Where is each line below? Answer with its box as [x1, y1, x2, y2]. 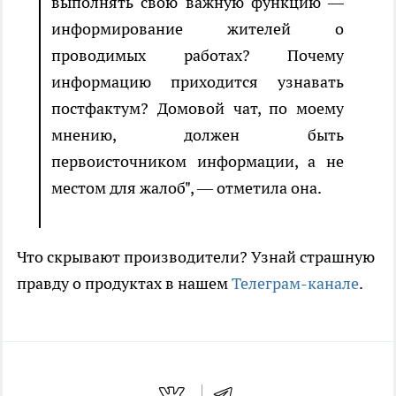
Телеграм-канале [232, 272, 359, 293]
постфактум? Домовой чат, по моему [51, 97, 344, 118]
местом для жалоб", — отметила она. [51, 177, 322, 198]
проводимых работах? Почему [51, 44, 344, 65]
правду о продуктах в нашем [17, 272, 232, 293]
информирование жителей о [51, 18, 344, 39]
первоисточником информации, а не [51, 150, 344, 171]
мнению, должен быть [51, 124, 344, 145]
